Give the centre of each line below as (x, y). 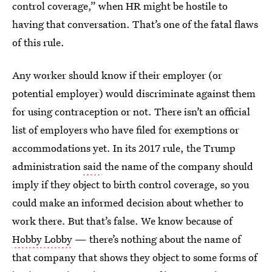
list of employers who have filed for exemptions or (126, 130)
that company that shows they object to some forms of (135, 257)
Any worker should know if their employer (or (117, 75)
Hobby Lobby (42, 239)
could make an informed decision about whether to (128, 202)
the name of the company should (178, 166)
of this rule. (38, 42)
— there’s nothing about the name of (157, 239)
